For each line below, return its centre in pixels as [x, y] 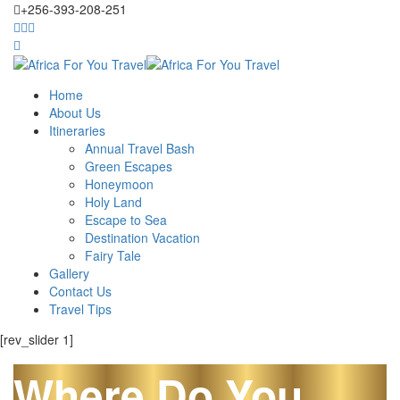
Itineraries [77, 131]
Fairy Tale [113, 256]
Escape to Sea [126, 220]
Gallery [69, 274]
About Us [75, 113]
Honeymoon [119, 184]
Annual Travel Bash [140, 149]
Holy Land [113, 202]
